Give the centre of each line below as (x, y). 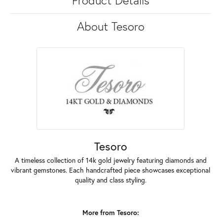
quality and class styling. (110, 180)
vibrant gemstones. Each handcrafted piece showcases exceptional (110, 170)
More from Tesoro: (110, 213)
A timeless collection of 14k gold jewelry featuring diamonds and (110, 161)
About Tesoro (110, 27)
